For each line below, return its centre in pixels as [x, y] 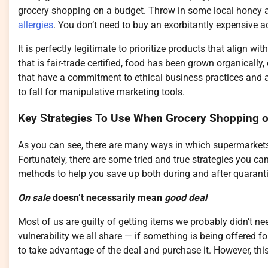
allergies [36, 25]
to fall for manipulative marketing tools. [101, 92]
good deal [186, 198]
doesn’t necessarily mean [107, 198]
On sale [34, 198]
